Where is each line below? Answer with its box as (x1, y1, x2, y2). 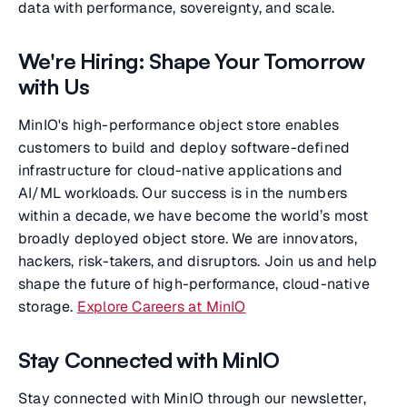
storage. (18, 297, 77, 316)
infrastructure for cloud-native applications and (18, 161, 343, 180)
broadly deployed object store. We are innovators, (18, 229, 357, 248)
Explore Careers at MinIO (76, 297, 246, 316)
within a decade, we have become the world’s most (18, 206, 369, 225)
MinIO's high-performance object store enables (18, 115, 340, 134)
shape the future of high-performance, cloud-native (18, 274, 371, 293)
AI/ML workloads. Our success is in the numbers (18, 184, 348, 203)
